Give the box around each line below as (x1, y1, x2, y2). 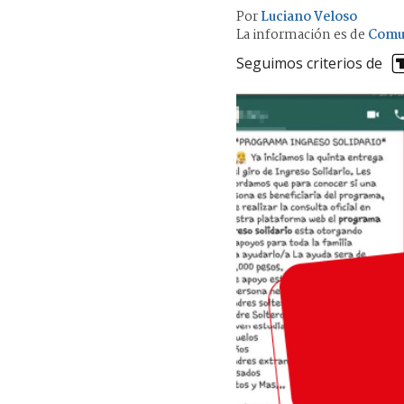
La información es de (236, 23, 365, 46)
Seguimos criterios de (236, 53, 382, 74)
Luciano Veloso (261, 5, 357, 28)
